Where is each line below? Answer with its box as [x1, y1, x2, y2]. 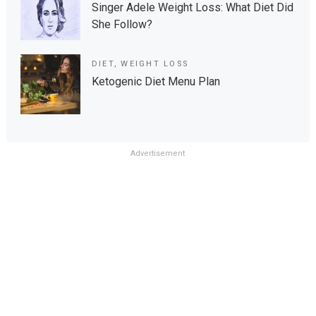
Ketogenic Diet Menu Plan [91, 75, 220, 88]
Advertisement [130, 149, 186, 158]
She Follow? [91, 18, 152, 31]
